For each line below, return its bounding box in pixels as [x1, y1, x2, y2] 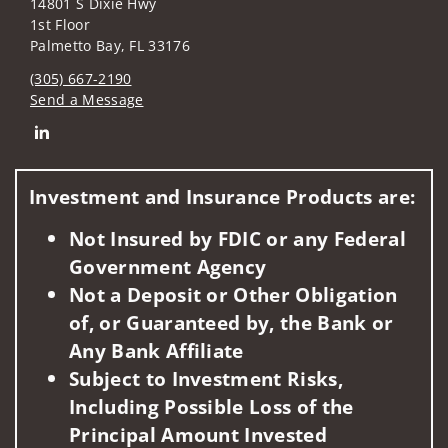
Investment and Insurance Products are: [29, 183, 416, 211]
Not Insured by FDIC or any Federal [69, 224, 406, 252]
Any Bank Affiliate [69, 336, 244, 364]
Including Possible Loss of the [69, 392, 354, 420]
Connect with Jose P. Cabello [29, 120, 227, 140]
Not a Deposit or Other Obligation [69, 280, 398, 308]
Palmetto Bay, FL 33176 [30, 35, 191, 55]
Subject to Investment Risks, [69, 364, 343, 392]
